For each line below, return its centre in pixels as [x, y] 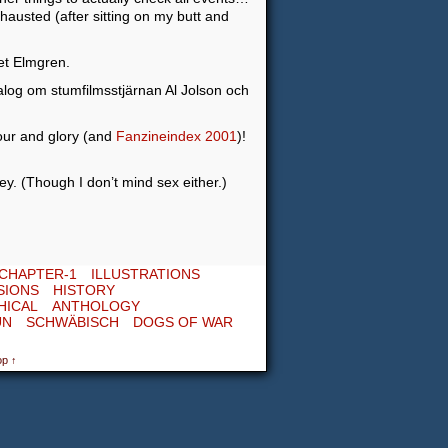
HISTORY [84, 290]
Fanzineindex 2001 [176, 136]
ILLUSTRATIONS [145, 274]
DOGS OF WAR [183, 322]
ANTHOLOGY [96, 306]
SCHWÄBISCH [72, 322]
